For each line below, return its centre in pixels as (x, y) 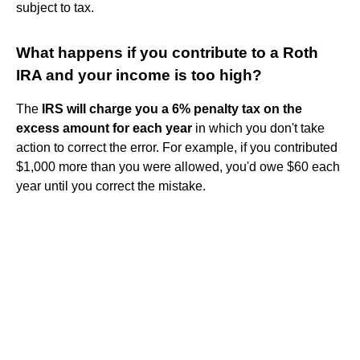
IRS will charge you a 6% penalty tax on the (172, 108)
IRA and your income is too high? (139, 75)
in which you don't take (258, 128)
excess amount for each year (104, 128)
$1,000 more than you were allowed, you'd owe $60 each (178, 166)
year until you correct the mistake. (111, 186)
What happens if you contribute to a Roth (167, 52)
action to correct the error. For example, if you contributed (177, 147)
